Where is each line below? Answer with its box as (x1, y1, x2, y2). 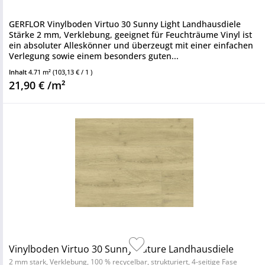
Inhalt (9, 67, 28, 76)
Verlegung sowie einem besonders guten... (9, 50, 179, 62)
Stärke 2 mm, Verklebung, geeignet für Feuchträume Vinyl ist (9, 29, 252, 40)
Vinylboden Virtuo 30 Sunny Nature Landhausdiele (9, 243, 234, 256)
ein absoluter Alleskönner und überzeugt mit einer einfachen (9, 40, 253, 51)
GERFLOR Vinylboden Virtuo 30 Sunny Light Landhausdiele (9, 18, 241, 30)
